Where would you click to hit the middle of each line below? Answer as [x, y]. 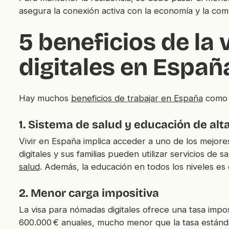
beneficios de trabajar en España [137, 98]
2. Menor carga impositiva [89, 193]
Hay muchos [45, 98]
